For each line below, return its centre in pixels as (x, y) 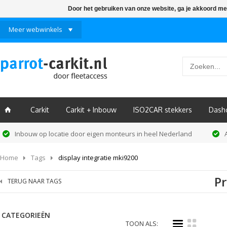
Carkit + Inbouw (91, 110)
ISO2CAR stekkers (163, 110)
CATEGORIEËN (26, 215)
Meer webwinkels (35, 30)
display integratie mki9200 (98, 158)
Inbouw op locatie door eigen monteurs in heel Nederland (103, 134)
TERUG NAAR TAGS (34, 181)
